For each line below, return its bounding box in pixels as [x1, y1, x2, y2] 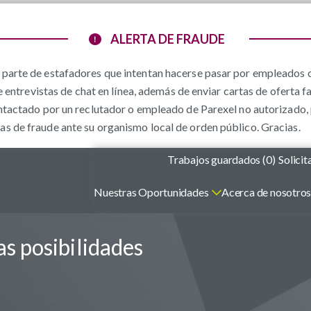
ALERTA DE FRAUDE [110, 31, 225, 47]
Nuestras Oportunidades [94, 185, 209, 199]
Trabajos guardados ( [167, 153, 266, 166]
